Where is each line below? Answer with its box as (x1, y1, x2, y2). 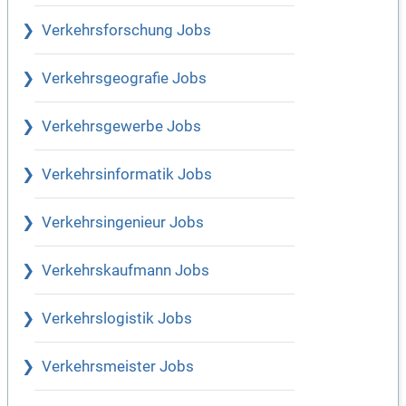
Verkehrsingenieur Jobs (42, 214, 204, 232)
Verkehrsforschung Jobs (42, 22, 211, 40)
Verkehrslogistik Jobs (42, 310, 192, 328)
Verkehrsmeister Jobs (42, 358, 194, 376)
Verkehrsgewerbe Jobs (42, 118, 201, 136)
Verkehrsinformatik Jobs (42, 166, 212, 184)
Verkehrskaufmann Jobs (42, 262, 209, 280)
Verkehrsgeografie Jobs (42, 70, 207, 88)
